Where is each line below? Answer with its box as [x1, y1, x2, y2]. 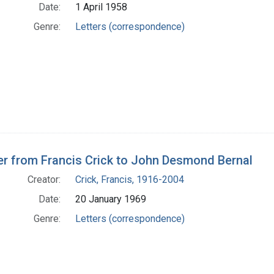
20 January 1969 [75, 193, 146, 206]
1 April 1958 [75, 1, 127, 13]
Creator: [28, 174, 61, 186]
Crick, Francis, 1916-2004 [75, 174, 184, 186]
